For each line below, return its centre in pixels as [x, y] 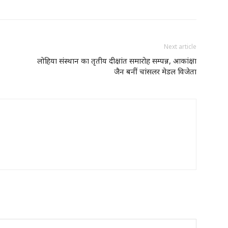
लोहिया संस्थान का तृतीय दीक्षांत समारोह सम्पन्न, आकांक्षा [117, 61]
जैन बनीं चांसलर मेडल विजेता [155, 71]
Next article [180, 47]
